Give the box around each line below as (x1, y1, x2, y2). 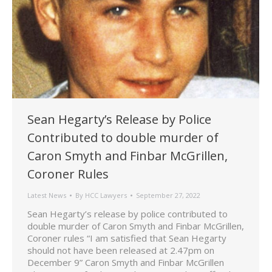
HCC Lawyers (85, 191, 127, 200)
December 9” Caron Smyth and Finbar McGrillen (27, 256, 229, 269)
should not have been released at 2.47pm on (27, 244, 214, 257)
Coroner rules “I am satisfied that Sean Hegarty (27, 232, 226, 245)
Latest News (27, 191, 66, 200)
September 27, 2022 (136, 191, 200, 200)
